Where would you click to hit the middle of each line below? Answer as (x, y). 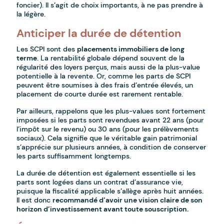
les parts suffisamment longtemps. (74, 156)
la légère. (31, 14)
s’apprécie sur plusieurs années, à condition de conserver (111, 147)
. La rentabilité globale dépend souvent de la (111, 58)
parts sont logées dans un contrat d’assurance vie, (100, 182)
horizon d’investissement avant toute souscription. (103, 209)
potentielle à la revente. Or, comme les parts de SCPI (104, 76)
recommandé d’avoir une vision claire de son (128, 200)
